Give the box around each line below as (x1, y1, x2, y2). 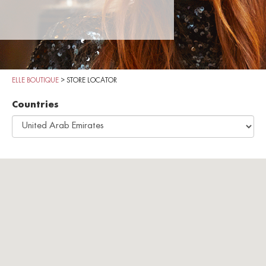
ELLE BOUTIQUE (12, 77, 59, 84)
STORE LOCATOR (66, 77, 117, 84)
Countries (12, 100, 59, 110)
